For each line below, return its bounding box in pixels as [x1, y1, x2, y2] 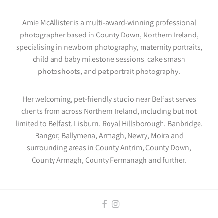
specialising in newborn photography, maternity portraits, [16, 42, 202, 53]
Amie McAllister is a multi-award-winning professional [22, 18, 196, 28]
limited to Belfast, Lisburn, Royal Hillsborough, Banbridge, [15, 118, 203, 129]
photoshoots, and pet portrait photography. [38, 66, 180, 77]
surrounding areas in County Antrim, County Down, [27, 143, 191, 153]
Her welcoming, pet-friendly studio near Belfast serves [22, 94, 196, 105]
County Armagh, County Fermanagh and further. [32, 155, 186, 165]
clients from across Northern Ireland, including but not [21, 106, 197, 117]
